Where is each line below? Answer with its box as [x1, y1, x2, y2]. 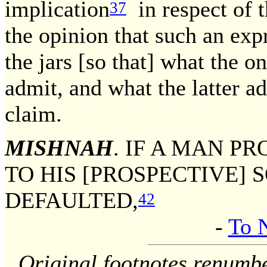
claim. [5, 101, 62, 126]
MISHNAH [5, 135, 113, 160]
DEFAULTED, [5, 188, 138, 213]
